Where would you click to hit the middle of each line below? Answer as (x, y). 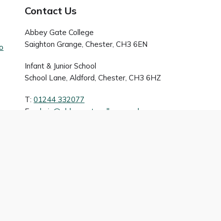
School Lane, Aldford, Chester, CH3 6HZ (93, 78)
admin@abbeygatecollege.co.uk (87, 111)
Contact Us (51, 11)
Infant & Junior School (61, 66)
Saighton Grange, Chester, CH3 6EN (86, 44)
